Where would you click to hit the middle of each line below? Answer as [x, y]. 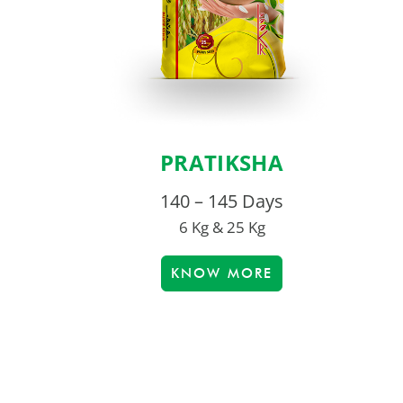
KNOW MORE [222, 274]
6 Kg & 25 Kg [222, 228]
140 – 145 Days [222, 201]
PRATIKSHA [222, 163]
